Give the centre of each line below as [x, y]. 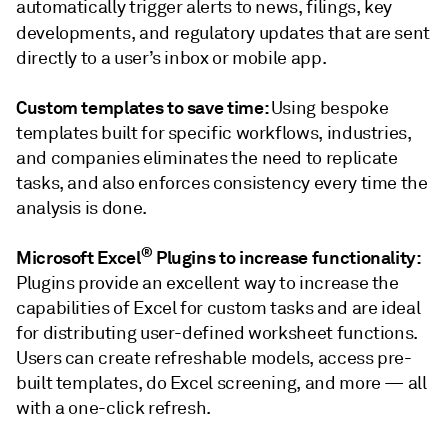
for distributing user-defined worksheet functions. [217, 333]
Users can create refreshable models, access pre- [214, 358]
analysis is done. [81, 208]
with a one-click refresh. [113, 408]
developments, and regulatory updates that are [203, 33]
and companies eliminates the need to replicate [207, 158]
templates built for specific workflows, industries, [214, 133]
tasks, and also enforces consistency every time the [222, 183]
